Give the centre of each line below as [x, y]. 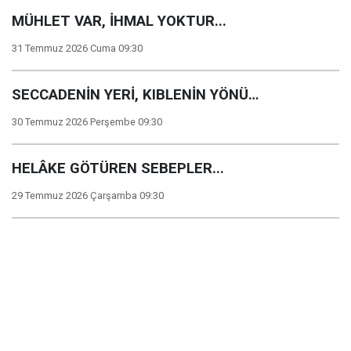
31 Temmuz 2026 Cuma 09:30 [77, 48]
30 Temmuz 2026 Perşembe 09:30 [87, 122]
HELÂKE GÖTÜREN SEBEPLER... [118, 168]
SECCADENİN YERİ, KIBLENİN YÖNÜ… [135, 95]
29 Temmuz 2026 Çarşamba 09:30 [88, 195]
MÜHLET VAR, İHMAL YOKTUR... [119, 21]
